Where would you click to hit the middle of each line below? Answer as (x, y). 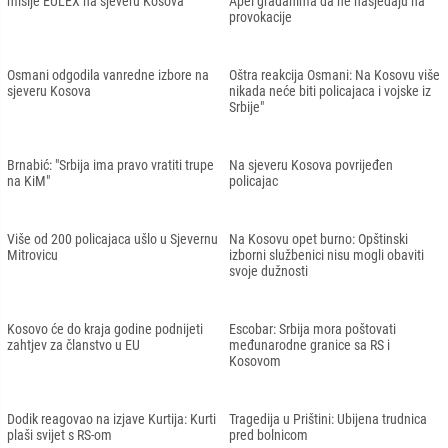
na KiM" (28, 180)
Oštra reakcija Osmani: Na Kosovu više (334, 74)
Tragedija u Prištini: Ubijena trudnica (328, 418)
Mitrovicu (32, 254)
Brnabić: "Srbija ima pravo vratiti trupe (110, 164)
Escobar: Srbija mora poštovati (312, 328)
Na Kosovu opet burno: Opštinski (318, 238)
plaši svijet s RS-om (59, 434)
